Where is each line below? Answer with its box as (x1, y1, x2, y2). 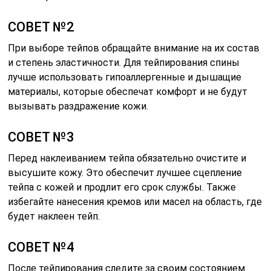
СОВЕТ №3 (8, 129, 75, 145)
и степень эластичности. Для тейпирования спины (8, 57, 240, 69)
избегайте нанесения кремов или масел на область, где (8, 196, 263, 208)
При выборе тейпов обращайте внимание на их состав (8, 42, 260, 54)
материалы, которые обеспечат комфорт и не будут (8, 86, 248, 98)
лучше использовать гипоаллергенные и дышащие (8, 71, 242, 83)
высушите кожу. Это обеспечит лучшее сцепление (8, 167, 243, 179)
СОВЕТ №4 (8, 240, 75, 255)
